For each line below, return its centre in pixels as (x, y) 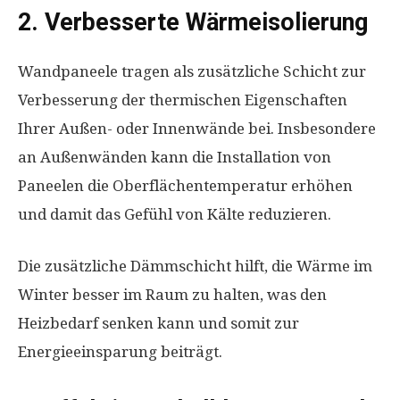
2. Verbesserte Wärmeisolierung (193, 22)
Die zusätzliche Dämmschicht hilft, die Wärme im (195, 266)
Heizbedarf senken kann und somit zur (158, 323)
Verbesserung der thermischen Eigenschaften (183, 100)
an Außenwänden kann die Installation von (175, 157)
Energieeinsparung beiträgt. (120, 352)
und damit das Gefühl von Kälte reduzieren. (176, 214)
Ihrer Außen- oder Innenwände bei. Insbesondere (197, 129)
